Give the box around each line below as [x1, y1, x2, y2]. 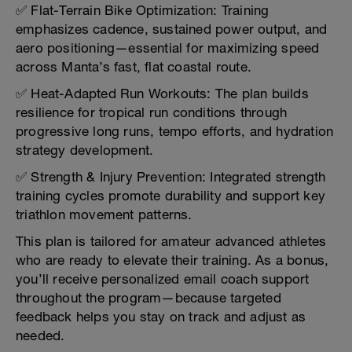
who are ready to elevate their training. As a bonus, [16, 252, 329, 268]
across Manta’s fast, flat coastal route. [16, 59, 251, 75]
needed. [16, 328, 65, 343]
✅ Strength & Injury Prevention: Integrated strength [16, 169, 326, 185]
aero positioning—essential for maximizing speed [16, 40, 320, 56]
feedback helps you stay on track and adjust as [16, 309, 306, 324]
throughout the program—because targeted [16, 290, 281, 306]
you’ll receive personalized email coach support [16, 271, 310, 287]
